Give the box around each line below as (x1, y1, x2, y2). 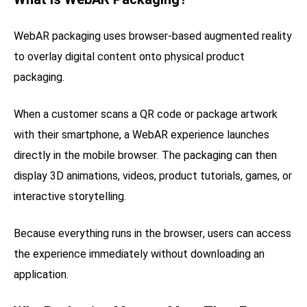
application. (14, 267, 69, 281)
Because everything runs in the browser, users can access (14, 226, 291, 240)
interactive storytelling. (14, 189, 126, 203)
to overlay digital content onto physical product (14, 49, 245, 63)
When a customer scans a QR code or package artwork (14, 107, 278, 121)
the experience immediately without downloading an (14, 247, 265, 260)
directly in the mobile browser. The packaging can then (14, 148, 277, 162)
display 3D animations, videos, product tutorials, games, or (14, 169, 292, 182)
